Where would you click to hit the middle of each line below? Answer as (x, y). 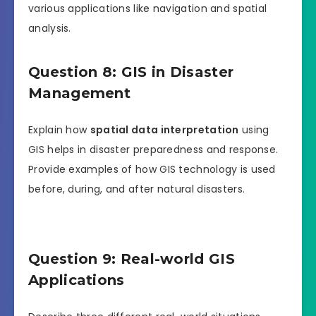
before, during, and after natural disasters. (137, 189)
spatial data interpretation (164, 129)
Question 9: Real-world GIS (132, 259)
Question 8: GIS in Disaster (131, 72)
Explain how (59, 129)
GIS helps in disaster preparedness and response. (153, 149)
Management (80, 93)
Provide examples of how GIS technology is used (152, 169)
